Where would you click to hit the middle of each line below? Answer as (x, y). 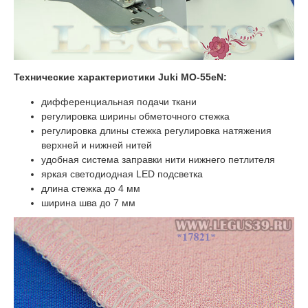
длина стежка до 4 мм (91, 188)
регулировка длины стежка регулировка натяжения (156, 130)
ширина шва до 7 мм (88, 202)
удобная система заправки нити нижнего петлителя (158, 159)
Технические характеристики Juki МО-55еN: (120, 77)
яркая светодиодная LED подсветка (122, 174)
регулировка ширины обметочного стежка (135, 116)
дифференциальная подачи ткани (119, 101)
